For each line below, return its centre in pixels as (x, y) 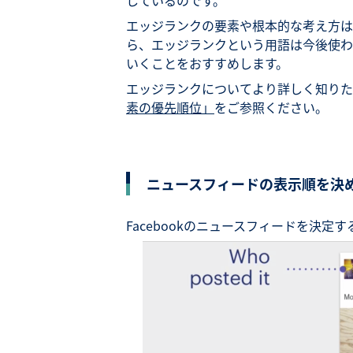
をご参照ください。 (271, 107)
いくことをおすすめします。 (207, 63)
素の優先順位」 (170, 107)
